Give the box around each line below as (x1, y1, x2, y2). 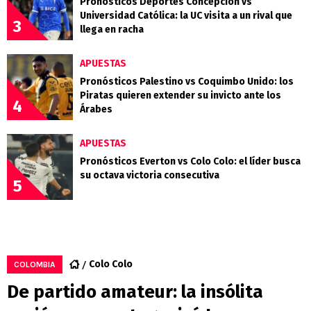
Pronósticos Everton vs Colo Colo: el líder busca (80, 155, 301, 168)
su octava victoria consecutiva (80, 169, 219, 182)
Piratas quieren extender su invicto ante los (80, 90, 281, 102)
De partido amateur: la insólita (7, 281, 263, 303)
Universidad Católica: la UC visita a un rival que (80, 10, 292, 22)
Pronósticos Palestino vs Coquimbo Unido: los (80, 76, 294, 88)
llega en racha (80, 24, 144, 36)
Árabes (80, 103, 112, 116)
